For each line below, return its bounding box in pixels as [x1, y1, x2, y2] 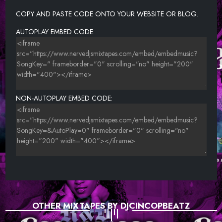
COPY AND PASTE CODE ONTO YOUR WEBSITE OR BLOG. [15, 8, 198, 19]
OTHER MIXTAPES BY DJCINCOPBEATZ [32, 199, 190, 212]
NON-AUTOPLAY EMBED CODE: [15, 93, 112, 103]
